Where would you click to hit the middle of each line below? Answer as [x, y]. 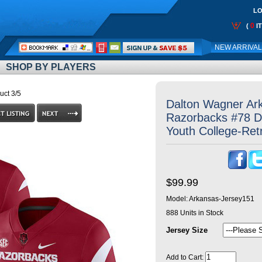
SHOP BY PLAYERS [51, 67]
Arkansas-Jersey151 [222, 199]
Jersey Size [187, 230]
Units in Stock [201, 213]
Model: [177, 199]
